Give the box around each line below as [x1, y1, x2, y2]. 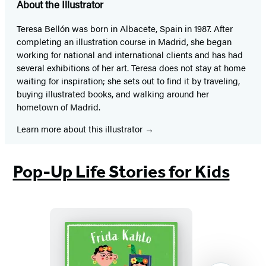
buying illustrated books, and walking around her [17, 87, 209, 100]
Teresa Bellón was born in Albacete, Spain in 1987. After [17, 21, 233, 34]
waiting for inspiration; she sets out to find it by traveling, [17, 74, 240, 87]
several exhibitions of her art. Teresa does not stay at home [17, 61, 246, 74]
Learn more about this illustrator [17, 122, 145, 135]
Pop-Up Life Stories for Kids [12, 160, 230, 182]
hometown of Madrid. [17, 100, 103, 113]
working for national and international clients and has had [17, 47, 243, 61]
